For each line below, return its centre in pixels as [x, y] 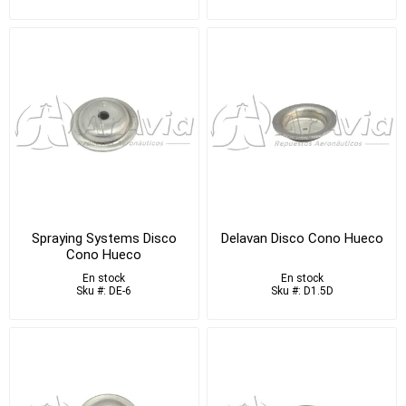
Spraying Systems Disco [104, 238]
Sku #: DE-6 [104, 290]
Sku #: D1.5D [302, 290]
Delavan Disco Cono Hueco [302, 238]
